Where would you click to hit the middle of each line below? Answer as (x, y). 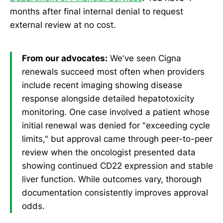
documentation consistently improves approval (115, 193)
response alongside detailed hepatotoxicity (108, 99)
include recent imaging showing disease (102, 85)
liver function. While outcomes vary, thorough (112, 179)
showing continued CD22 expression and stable (117, 166)
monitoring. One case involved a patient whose (116, 112)
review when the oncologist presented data (109, 153)
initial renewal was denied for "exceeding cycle (116, 126)
